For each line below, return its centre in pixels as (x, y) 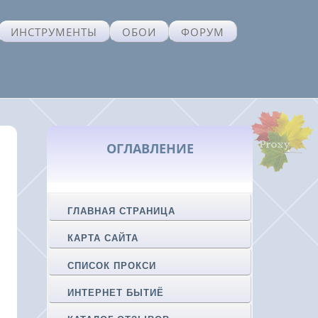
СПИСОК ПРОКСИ (112, 265)
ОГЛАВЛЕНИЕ (150, 148)
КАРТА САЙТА (103, 238)
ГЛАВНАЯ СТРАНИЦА (121, 211)
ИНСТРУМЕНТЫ (54, 32)
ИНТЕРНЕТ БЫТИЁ (116, 293)
